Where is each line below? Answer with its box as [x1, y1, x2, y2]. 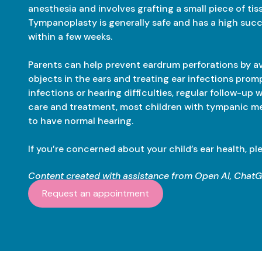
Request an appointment [42, 187, 149, 199]
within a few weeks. [27, 30, 112, 43]
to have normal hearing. [27, 114, 133, 127]
